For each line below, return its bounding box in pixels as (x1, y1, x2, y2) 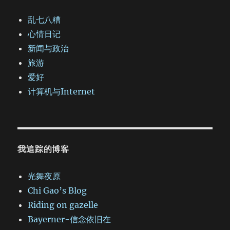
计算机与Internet (28, 86, 95, 97)
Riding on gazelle (28, 200, 99, 210)
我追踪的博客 (17, 144, 69, 155)
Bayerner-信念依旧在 (28, 214, 111, 225)
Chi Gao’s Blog (28, 185, 87, 196)
